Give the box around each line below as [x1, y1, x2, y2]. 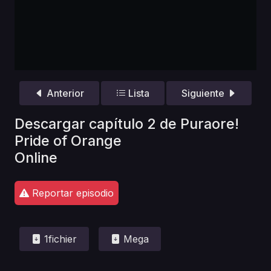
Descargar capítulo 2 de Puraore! [15, 115, 239, 133]
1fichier [41, 233, 77, 246]
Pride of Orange [15, 132, 122, 150]
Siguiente [181, 87, 227, 99]
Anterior [44, 87, 84, 99]
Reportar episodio [29, 187, 114, 200]
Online [15, 149, 57, 167]
